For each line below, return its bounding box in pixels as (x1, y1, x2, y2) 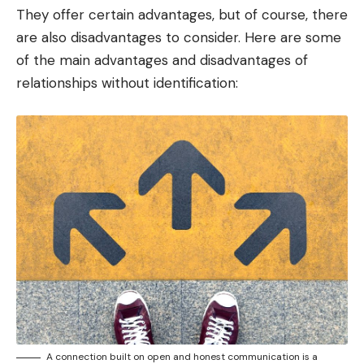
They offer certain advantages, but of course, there (16, 6, 348, 24)
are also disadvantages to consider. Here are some (16, 28, 341, 47)
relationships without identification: (16, 74, 238, 93)
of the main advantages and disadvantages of (16, 51, 308, 70)
